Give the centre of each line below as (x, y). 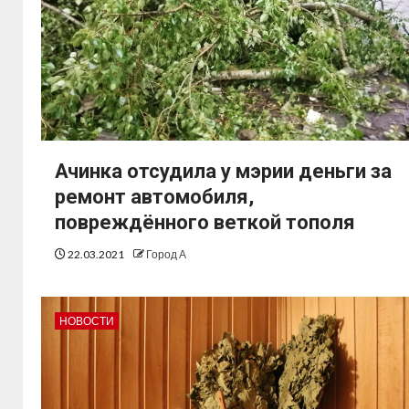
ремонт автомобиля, (154, 197)
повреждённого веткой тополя (205, 223)
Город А (166, 255)
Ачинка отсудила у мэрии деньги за (223, 172)
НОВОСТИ (87, 321)
